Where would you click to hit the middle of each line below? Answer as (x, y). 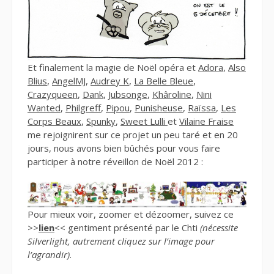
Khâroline (172, 94)
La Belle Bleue (164, 80)
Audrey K (110, 80)
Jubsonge (128, 94)
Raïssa (202, 107)
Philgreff (83, 107)
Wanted (44, 107)
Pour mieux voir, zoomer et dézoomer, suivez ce (131, 214)
